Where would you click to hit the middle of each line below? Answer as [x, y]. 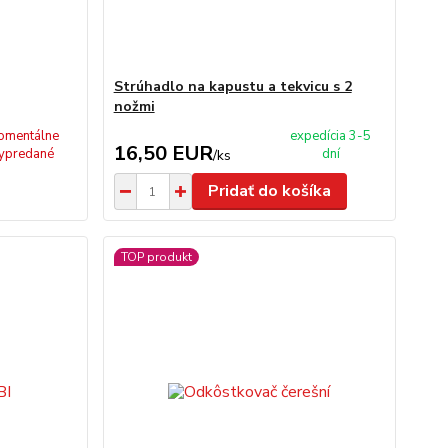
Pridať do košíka [269, 191]
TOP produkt [156, 257]
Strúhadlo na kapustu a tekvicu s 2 [232, 86]
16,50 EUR [163, 153]
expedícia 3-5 [331, 136]
